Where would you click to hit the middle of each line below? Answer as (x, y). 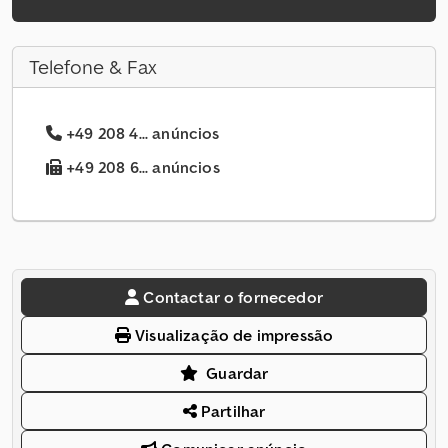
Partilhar (231, 411)
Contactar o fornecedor (233, 297)
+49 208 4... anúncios (143, 133)
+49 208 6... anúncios (141, 167)
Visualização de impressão (232, 335)
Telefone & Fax (93, 67)
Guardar (237, 373)
